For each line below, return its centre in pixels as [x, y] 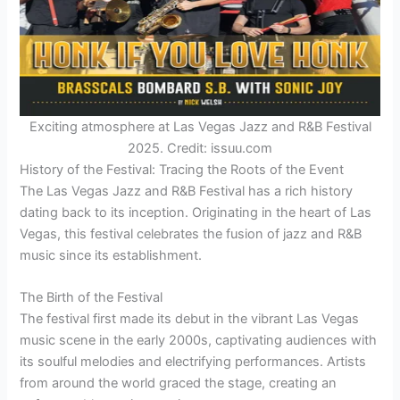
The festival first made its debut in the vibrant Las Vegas [190, 318]
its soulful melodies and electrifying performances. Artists [193, 361]
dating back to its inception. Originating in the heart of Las [196, 212]
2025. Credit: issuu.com [200, 148]
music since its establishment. [111, 255]
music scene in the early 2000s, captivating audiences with [199, 340]
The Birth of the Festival [92, 297]
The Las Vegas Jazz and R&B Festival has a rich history [187, 191]
